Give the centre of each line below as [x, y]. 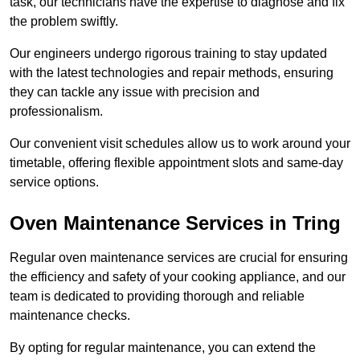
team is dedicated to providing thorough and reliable [157, 297]
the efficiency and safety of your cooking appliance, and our [178, 277]
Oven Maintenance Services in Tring [175, 223]
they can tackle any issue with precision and [135, 92]
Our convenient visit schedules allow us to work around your [180, 144]
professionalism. [56, 112]
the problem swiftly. [64, 22]
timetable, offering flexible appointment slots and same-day [176, 163]
